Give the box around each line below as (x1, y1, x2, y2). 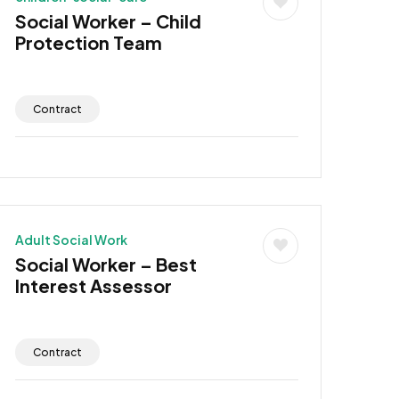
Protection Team (14, 30, 162, 53)
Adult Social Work (14, 231, 127, 248)
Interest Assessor (14, 273, 172, 297)
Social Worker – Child (14, 9, 201, 32)
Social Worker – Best (14, 252, 197, 275)
